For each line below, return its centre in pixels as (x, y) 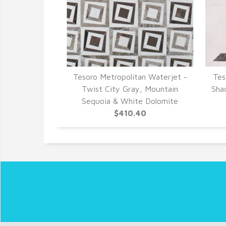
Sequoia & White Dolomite (130, 101)
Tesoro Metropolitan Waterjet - (130, 77)
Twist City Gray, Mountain (130, 89)
